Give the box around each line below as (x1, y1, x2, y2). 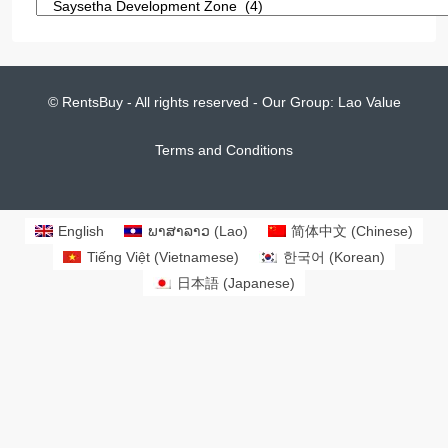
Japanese (227, 275, 290, 292)
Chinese (356, 222, 409, 239)
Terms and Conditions (155, 141, 293, 158)
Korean (333, 249, 380, 266)
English (58, 222, 105, 239)
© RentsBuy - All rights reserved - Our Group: (47, 93, 338, 110)
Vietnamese (159, 249, 234, 266)
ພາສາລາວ (147, 222, 210, 239)
